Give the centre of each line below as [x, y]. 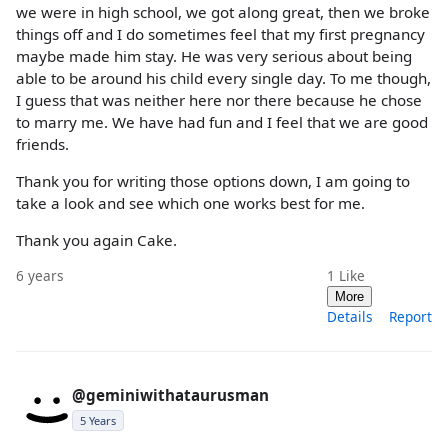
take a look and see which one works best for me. [190, 203]
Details [350, 317]
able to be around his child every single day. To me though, [223, 77]
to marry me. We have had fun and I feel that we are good [222, 121]
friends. [42, 143]
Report [410, 317]
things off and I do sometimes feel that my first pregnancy [220, 33]
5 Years [98, 421]
